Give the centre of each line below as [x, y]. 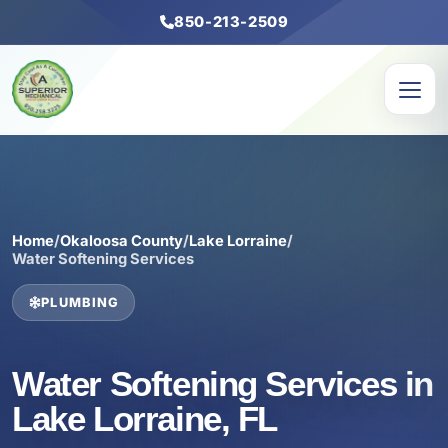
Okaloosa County [121, 241]
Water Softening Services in [222, 384]
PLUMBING [80, 302]
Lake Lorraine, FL [145, 419]
